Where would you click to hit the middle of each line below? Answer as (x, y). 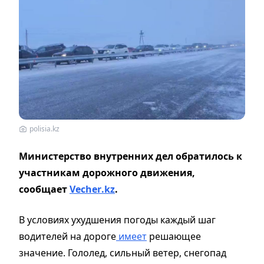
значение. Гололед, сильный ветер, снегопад (123, 253)
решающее (174, 236)
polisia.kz (44, 128)
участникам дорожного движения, (107, 172)
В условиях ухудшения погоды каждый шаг (117, 220)
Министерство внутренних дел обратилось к (131, 156)
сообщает (44, 189)
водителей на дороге (67, 236)
